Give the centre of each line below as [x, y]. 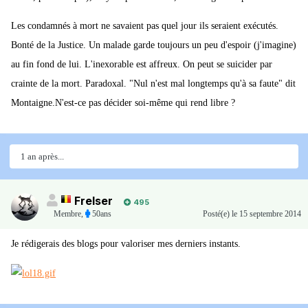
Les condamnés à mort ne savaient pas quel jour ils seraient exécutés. [145, 26]
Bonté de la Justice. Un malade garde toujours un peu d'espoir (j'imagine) [154, 45]
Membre [67, 214]
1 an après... [42, 157]
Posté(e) [217, 214]
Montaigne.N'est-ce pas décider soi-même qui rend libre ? [123, 103]
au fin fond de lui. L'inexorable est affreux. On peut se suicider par [142, 65]
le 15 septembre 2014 [266, 214]
